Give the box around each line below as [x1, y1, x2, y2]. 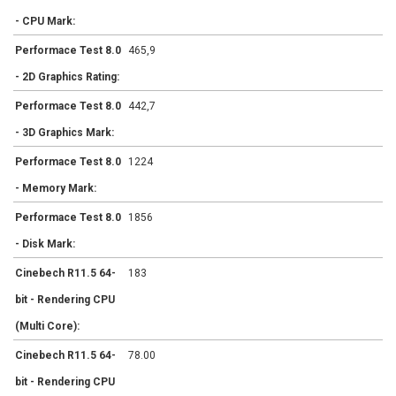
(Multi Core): [15, 320, 80, 333]
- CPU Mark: [15, 15, 75, 28]
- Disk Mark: [15, 238, 75, 251]
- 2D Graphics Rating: [15, 71, 119, 84]
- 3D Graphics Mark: [15, 126, 114, 140]
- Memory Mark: [15, 182, 96, 195]
